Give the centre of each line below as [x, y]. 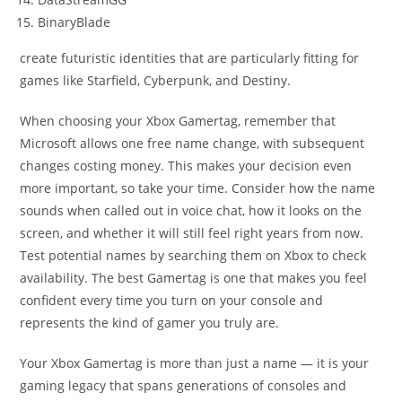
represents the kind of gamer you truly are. [150, 323]
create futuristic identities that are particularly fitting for [190, 58]
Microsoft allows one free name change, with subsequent [192, 144]
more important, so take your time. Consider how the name [198, 188]
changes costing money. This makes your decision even [186, 166]
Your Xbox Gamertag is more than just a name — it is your [195, 363]
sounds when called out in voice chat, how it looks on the [191, 211]
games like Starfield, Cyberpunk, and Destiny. [156, 81]
